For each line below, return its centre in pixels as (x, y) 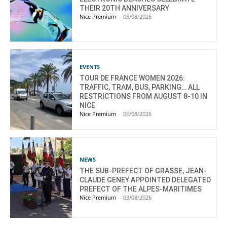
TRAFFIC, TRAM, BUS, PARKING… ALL (140, 87)
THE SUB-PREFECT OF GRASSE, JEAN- (143, 171)
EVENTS (90, 66)
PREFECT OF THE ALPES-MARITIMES (141, 189)
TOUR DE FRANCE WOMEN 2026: (133, 78)
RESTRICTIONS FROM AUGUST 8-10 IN (144, 96)
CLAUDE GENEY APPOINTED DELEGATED (145, 180)
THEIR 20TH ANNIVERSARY (125, 8)
